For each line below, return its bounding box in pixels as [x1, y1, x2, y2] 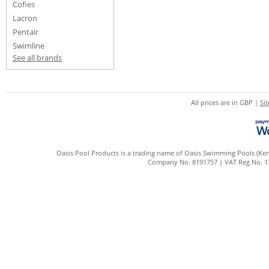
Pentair [13, 26, 38, 37]
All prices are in [190, 98, 240, 107]
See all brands [13, 52, 62, 63]
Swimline [13, 40, 44, 51]
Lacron [13, 13, 37, 23]
